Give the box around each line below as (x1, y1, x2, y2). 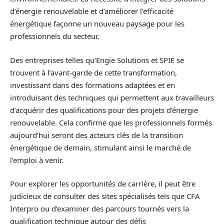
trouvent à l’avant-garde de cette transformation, (10, 67, 177, 77)
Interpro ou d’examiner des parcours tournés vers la (10, 203, 189, 214)
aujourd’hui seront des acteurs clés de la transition (10, 129, 183, 140)
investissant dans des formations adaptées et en (10, 79, 175, 90)
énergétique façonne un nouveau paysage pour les (10, 18, 184, 29)
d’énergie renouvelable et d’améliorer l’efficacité (10, 6, 173, 16)
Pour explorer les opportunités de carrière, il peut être (10, 178, 195, 189)
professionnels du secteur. (10, 31, 99, 41)
